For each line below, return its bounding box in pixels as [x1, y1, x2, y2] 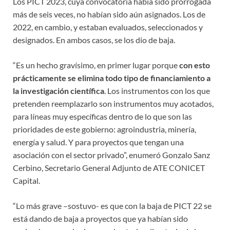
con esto [179, 60, 210, 70]
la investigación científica [13, 86, 104, 96]
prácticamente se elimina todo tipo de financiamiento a [13, 73, 210, 83]
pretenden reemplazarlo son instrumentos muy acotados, [13, 99, 214, 109]
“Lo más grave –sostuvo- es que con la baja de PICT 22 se [13, 201, 212, 211]
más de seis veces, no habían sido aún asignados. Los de [13, 9, 205, 20]
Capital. [13, 176, 40, 186]
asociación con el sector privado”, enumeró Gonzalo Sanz [13, 150, 210, 160]
